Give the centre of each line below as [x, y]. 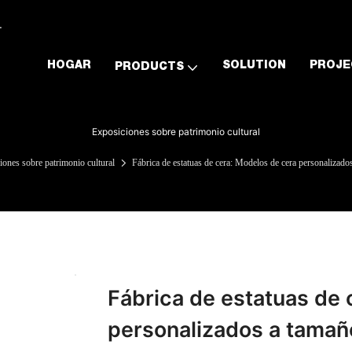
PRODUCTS [149, 67]
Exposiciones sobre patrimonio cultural [176, 132]
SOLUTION [254, 66]
